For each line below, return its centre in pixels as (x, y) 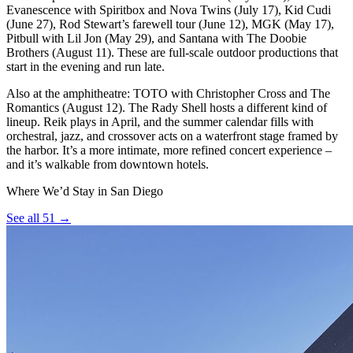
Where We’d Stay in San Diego (85, 191)
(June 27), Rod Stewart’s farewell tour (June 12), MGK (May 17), (170, 24)
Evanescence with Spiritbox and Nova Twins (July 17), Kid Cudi (169, 10)
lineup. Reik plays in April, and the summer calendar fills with (160, 122)
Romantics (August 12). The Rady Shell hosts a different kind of (167, 108)
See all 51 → (39, 218)
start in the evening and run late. (85, 67)
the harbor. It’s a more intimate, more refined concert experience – (169, 150)
